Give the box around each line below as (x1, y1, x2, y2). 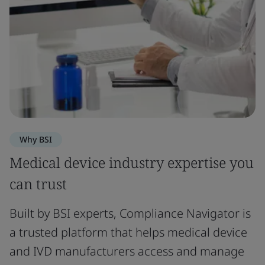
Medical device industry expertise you (9, 152, 254, 172)
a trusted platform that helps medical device (9, 224, 247, 240)
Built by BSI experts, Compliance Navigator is (9, 205, 251, 221)
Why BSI (20, 133, 52, 145)
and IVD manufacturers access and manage (9, 243, 244, 259)
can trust (9, 173, 67, 193)
